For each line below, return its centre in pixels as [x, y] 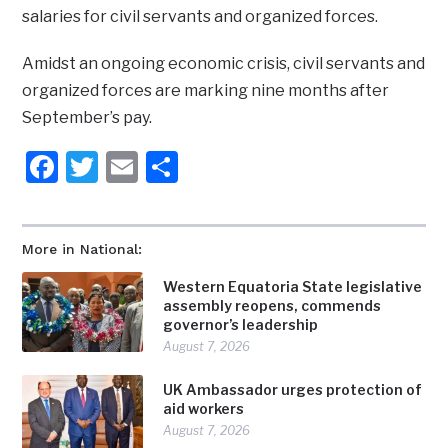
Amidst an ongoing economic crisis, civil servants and [224, 64]
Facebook [130, 167]
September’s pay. [87, 118]
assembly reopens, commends [272, 306]
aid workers [204, 409]
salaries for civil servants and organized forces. [200, 17]
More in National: [82, 249]
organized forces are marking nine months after [206, 91]
